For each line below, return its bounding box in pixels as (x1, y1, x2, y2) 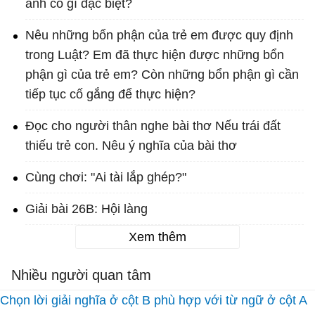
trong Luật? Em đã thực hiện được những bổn (25, 48, 284, 63)
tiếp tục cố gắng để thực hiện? (25, 87, 195, 102)
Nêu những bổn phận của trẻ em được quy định (25, 28, 293, 43)
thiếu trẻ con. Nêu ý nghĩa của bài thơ (25, 139, 237, 153)
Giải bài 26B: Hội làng (25, 202, 148, 217)
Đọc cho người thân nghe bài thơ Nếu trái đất (25, 119, 281, 134)
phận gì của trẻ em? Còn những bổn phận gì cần (25, 67, 299, 82)
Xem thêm (129, 230, 186, 245)
